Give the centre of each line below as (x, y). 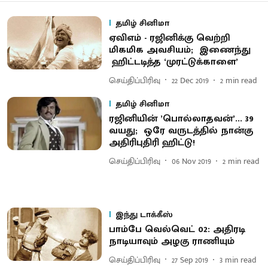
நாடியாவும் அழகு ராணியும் (171, 241)
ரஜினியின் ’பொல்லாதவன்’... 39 (181, 119)
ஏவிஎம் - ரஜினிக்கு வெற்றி (169, 38)
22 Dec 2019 (190, 80)
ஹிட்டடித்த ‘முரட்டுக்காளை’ (173, 62)
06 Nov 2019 (191, 161)
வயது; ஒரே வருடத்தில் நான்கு (181, 131)
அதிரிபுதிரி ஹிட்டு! (153, 143)
